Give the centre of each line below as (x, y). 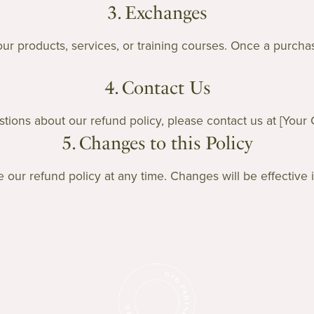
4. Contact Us (157, 87)
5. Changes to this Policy (157, 143)
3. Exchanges (157, 12)
